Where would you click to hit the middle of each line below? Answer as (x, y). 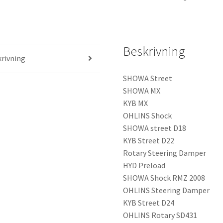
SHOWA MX (142, 90)
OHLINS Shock (148, 115)
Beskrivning (154, 51)
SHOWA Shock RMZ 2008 (164, 177)
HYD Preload (144, 165)
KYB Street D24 (149, 202)
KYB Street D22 (149, 140)
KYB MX (136, 103)
